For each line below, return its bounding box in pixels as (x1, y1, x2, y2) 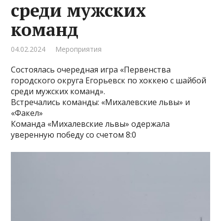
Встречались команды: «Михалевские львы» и (11, 97, 190, 108)
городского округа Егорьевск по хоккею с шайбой (11, 75, 207, 86)
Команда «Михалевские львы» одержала (11, 118, 170, 129)
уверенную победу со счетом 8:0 (11, 129, 137, 140)
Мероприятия (55, 44, 102, 54)
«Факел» (11, 108, 43, 118)
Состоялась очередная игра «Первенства (11, 64, 171, 75)
